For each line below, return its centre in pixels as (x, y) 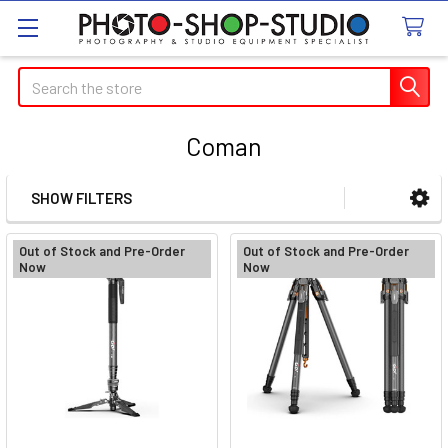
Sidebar (74, 229)
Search (41, 78)
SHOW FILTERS (81, 198)
